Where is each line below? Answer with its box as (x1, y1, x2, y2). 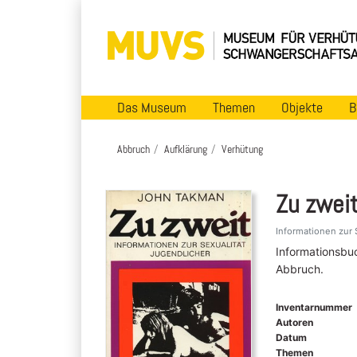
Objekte (281, 97, 323, 117)
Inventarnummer (275, 300, 352, 313)
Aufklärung (164, 141, 207, 156)
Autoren (275, 316, 313, 328)
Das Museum (117, 97, 186, 117)
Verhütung (222, 141, 263, 156)
